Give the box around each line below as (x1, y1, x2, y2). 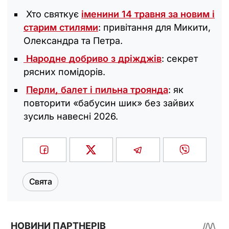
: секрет (162, 53, 198, 64)
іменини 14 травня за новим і (81, 9, 215, 20)
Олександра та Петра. (24, 35, 123, 47)
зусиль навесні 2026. (24, 111, 118, 122)
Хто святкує (24, 9, 81, 20)
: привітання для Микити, (98, 22, 211, 33)
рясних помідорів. (24, 66, 105, 78)
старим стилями (24, 22, 98, 33)
